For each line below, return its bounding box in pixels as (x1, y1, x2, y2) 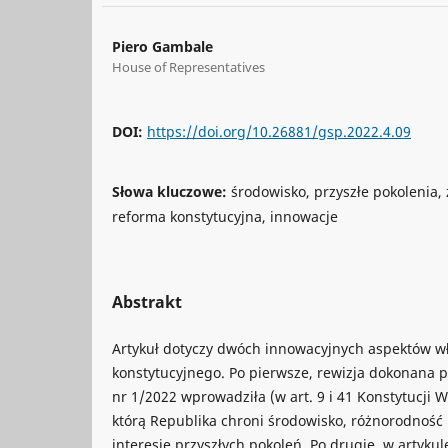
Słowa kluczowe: (112, 181, 231, 201)
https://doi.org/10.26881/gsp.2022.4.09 (147, 121, 411, 141)
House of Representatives (112, 57, 265, 76)
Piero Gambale (112, 36, 213, 56)
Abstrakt (112, 290, 182, 313)
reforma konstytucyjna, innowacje (112, 206, 338, 226)
